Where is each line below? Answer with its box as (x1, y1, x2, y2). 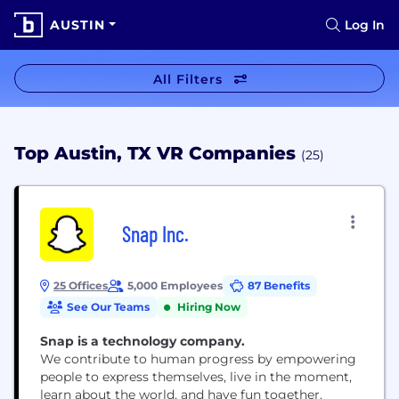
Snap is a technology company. (40, 333, 245, 349)
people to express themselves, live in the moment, (40, 369, 352, 385)
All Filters (152, 71, 223, 87)
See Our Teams (67, 300, 150, 313)
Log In (345, 17, 385, 33)
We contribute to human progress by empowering (40, 351, 356, 367)
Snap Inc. (122, 221, 189, 247)
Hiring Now (177, 300, 240, 313)
